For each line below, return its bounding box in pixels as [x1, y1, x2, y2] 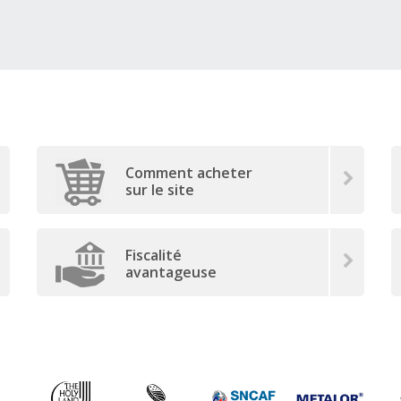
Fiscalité [124, 245, 182, 266]
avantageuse [124, 262, 217, 283]
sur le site [124, 180, 194, 200]
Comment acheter [124, 163, 252, 183]
